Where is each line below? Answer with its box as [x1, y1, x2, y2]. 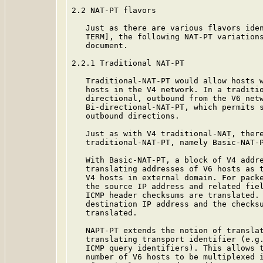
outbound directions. [72, 112, 180, 120]
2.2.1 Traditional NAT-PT [72, 59, 184, 68]
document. [72, 41, 128, 50]
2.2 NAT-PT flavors [72, 6, 156, 15]
